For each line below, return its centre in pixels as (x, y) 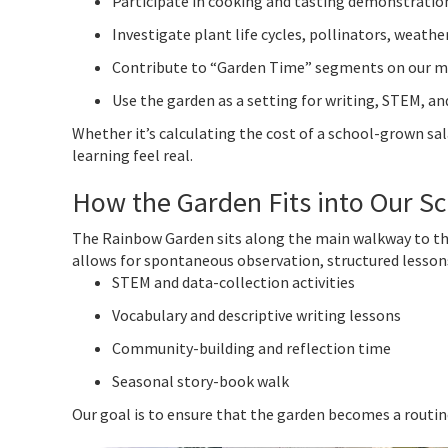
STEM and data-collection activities (233, 281)
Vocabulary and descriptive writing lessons (256, 314)
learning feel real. (132, 154)
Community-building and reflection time (251, 347)
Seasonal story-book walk (200, 380)
